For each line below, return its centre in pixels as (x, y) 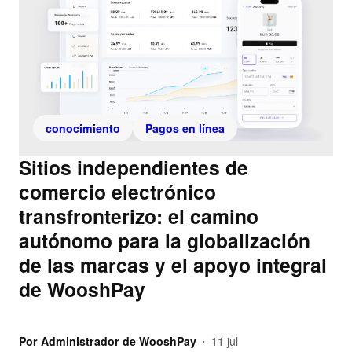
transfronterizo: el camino (139, 216)
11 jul (225, 341)
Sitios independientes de (134, 168)
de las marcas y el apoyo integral (173, 265)
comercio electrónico (117, 192)
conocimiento (83, 128)
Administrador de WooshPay (119, 341)
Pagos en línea (185, 128)
